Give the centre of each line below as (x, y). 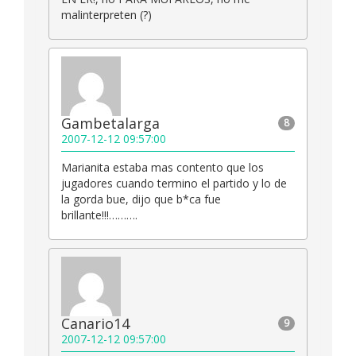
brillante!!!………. (99, 215)
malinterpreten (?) (106, 15)
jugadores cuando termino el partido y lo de (174, 184)
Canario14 (95, 324)
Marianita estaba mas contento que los (163, 168)
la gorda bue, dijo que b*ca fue (141, 199)
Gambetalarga (110, 124)
